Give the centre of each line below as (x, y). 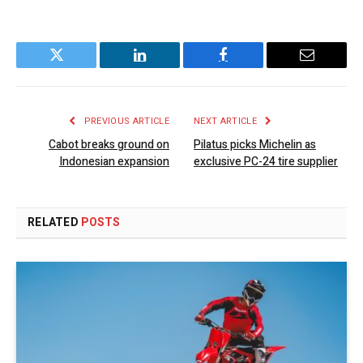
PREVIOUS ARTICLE (125, 122)
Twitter (76, 67)
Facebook (250, 67)
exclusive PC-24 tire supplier (266, 162)
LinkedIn (165, 67)
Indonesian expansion (114, 162)
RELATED (55, 223)
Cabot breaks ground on (109, 145)
